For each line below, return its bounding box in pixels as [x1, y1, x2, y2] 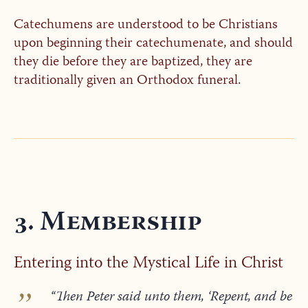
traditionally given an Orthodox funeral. [13, 69, 241, 93]
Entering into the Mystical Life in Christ [13, 250, 283, 278]
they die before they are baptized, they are [13, 51, 252, 74]
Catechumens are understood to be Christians [13, 14, 278, 37]
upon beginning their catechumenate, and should [13, 32, 293, 56]
